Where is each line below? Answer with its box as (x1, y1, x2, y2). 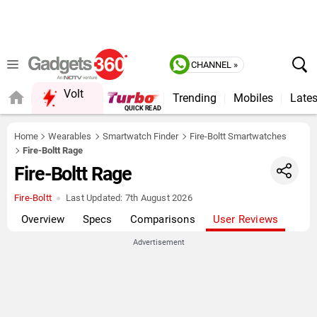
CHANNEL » (191, 59, 238, 70)
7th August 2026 (122, 192, 192, 203)
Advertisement (132, 238, 185, 247)
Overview (21, 213, 65, 226)
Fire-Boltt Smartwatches (190, 131, 287, 142)
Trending (172, 91, 217, 105)
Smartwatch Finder (103, 131, 178, 142)
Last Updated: (66, 192, 123, 203)
